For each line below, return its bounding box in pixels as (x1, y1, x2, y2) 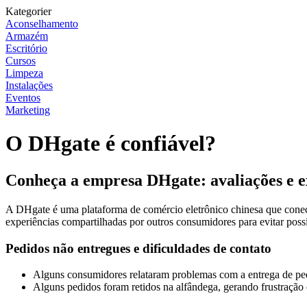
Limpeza (5, 67, 43, 79)
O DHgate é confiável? (5, 131, 216, 156)
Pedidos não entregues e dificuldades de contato (5, 241, 271, 256)
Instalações (5, 79, 53, 91)
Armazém (5, 30, 48, 42)
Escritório (5, 42, 47, 54)
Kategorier (5, 5, 51, 17)
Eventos (5, 92, 40, 103)
